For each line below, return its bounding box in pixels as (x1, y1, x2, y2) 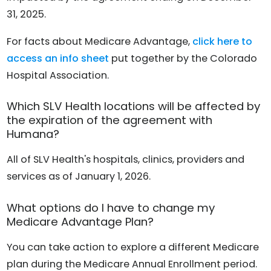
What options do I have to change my (7, 200, 215, 216)
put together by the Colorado (109, 51, 258, 65)
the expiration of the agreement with (7, 113, 213, 128)
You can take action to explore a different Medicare (7, 240, 260, 254)
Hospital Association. (7, 68, 109, 82)
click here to (192, 34, 253, 48)
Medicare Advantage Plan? (7, 214, 154, 230)
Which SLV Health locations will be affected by (7, 99, 261, 114)
